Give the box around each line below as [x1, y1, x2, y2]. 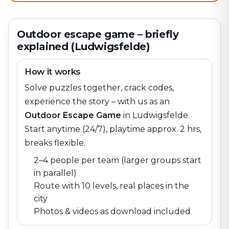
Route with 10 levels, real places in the [34, 181, 189, 191]
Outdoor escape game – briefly [17, 28, 179, 40]
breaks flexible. [25, 138, 85, 148]
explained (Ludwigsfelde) [17, 40, 150, 53]
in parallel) [34, 168, 77, 178]
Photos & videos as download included [34, 207, 191, 216]
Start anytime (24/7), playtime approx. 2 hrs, [25, 124, 201, 134]
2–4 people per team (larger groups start [34, 155, 201, 165]
